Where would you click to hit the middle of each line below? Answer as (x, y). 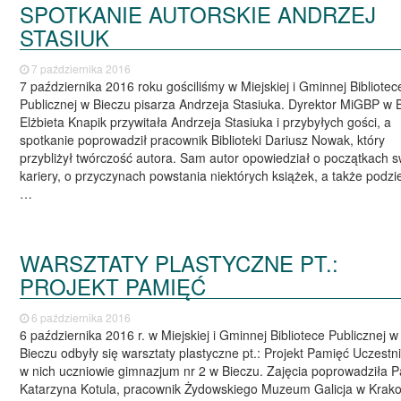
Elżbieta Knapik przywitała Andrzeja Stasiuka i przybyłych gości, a (206, 122)
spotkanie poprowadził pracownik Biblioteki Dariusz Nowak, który (203, 140)
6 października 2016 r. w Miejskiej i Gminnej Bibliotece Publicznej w (209, 334)
